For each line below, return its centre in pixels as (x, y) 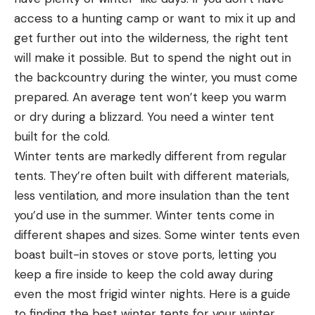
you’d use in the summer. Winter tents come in (144, 215)
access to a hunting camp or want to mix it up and (155, 18)
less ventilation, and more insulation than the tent (152, 195)
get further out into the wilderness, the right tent (151, 38)
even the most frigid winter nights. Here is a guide (152, 294)
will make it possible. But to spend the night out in (153, 57)
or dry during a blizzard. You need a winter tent (144, 116)
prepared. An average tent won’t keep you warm (150, 97)
